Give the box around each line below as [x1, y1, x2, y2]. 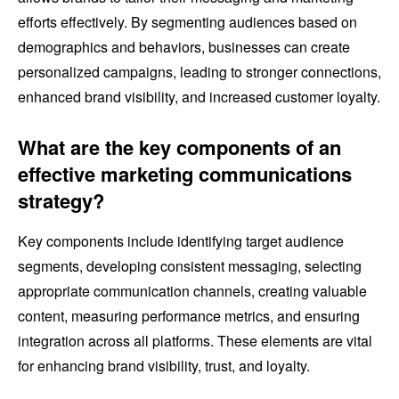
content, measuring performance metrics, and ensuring [18, 305, 360, 327]
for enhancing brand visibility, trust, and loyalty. [18, 355, 310, 377]
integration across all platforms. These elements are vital [18, 330, 372, 352]
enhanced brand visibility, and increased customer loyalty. [18, 86, 380, 108]
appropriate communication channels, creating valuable [18, 281, 367, 302]
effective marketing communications [18, 159, 352, 189]
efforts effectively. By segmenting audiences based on [18, 12, 357, 33]
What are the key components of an [18, 133, 341, 162]
